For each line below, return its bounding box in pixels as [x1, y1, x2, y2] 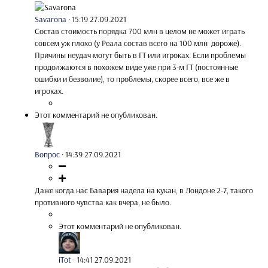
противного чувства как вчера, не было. [35, 196, 171, 208]
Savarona [35, 13, 66, 25]
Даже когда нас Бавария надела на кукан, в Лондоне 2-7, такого [35, 184, 253, 196]
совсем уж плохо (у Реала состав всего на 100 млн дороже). [35, 37, 241, 48]
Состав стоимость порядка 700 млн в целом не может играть [35, 25, 245, 36]
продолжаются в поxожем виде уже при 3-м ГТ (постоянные [35, 61, 238, 72]
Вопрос [35, 148, 60, 160]
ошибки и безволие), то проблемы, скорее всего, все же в [35, 73, 230, 84]
